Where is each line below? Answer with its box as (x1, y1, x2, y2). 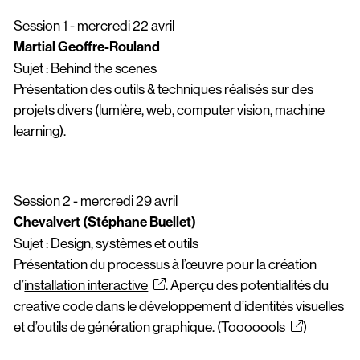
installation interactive (24, 276, 149, 293)
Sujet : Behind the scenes (14, 59, 157, 76)
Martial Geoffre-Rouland (14, 38, 163, 55)
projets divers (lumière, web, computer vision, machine (14, 101, 325, 118)
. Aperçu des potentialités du (165, 276, 329, 293)
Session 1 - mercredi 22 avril (14, 17, 175, 34)
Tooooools (221, 318, 286, 335)
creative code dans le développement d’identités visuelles (14, 297, 345, 314)
